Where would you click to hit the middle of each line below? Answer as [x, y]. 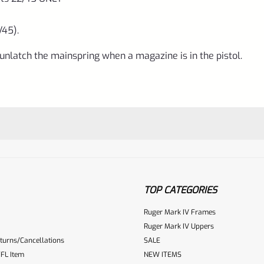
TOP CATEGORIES [180, 190]
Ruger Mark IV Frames [180, 212]
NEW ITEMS [163, 254]
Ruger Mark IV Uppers [179, 226]
